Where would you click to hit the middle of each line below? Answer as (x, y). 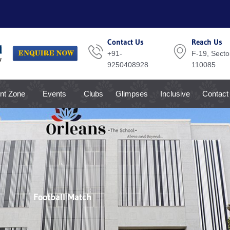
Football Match (63, 197)
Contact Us (125, 42)
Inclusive (175, 93)
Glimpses (132, 93)
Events (54, 93)
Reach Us (207, 42)
